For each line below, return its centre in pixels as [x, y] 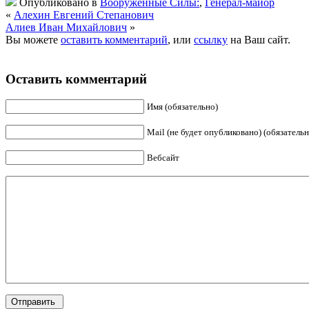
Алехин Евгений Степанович [84, 14]
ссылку [211, 39]
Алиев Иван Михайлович [66, 27]
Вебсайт [163, 158]
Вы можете [33, 39]
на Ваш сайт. [259, 39]
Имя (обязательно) [182, 107]
